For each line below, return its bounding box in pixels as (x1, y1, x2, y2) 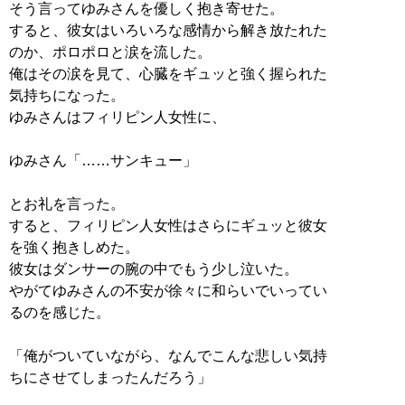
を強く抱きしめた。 (9, 239, 139, 255)
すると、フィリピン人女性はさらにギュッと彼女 (9, 217, 327, 233)
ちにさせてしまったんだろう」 (9, 369, 212, 385)
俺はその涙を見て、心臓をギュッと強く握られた (9, 65, 327, 81)
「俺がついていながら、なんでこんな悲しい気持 (9, 347, 327, 363)
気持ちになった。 (9, 87, 125, 103)
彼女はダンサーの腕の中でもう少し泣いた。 (9, 260, 298, 277)
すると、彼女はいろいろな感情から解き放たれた (9, 22, 327, 38)
